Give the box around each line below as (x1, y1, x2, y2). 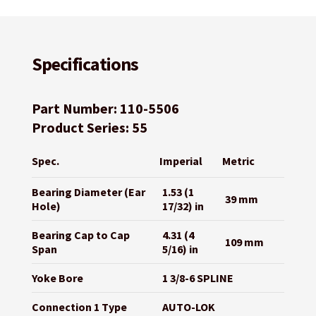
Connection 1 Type (31, 300, 127, 315)
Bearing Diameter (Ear (31, 185, 145, 200)
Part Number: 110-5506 (31, 99, 179, 118)
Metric (221, 154, 255, 169)
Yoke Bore (31, 271, 83, 286)
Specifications (31, 52, 138, 76)
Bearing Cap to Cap (31, 228, 130, 243)
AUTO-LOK (162, 300, 215, 315)
